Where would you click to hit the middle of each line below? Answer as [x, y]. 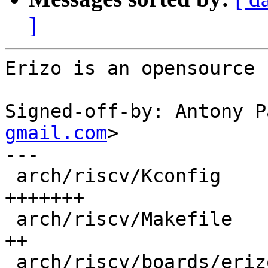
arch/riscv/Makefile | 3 [10, 219]
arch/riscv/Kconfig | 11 [10, 176]
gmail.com [56, 133]
